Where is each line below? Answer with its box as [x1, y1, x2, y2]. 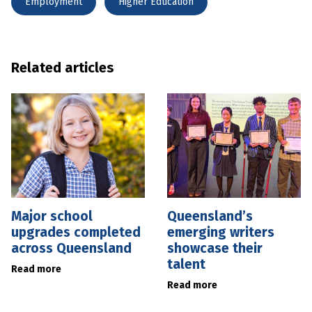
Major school [11, 208, 93, 224]
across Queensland [11, 240, 132, 256]
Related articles [11, 58, 114, 76]
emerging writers [167, 224, 274, 240]
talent [167, 256, 205, 272]
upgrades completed [11, 224, 141, 240]
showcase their [167, 240, 263, 256]
